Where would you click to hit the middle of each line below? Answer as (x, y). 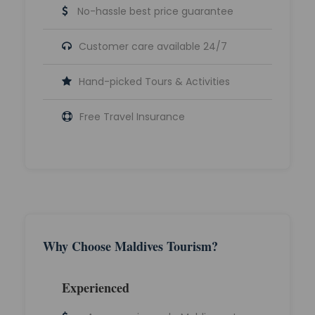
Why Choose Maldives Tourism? (130, 246)
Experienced (96, 288)
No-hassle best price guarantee (155, 12)
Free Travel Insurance (132, 117)
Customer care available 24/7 (153, 47)
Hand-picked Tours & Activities (154, 82)
